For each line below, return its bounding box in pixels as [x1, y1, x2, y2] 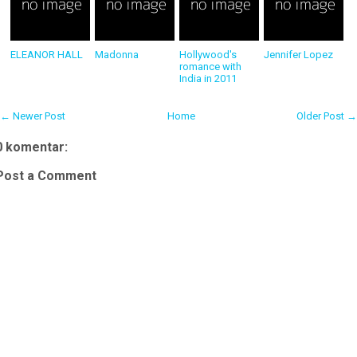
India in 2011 [179, 72, 237, 84]
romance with [179, 60, 242, 73]
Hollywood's [179, 48, 237, 61]
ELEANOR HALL [10, 48, 84, 61]
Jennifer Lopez [264, 48, 334, 61]
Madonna [95, 48, 139, 61]
